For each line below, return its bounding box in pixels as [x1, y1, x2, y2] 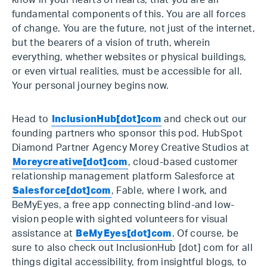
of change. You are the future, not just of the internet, [12, 24, 255, 33]
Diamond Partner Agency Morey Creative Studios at [12, 143, 250, 153]
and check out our [161, 114, 247, 124]
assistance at [12, 229, 76, 238]
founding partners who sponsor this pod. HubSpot [12, 129, 243, 138]
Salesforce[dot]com [13, 186, 111, 195]
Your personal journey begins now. [12, 81, 169, 91]
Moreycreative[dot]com [13, 157, 128, 167]
